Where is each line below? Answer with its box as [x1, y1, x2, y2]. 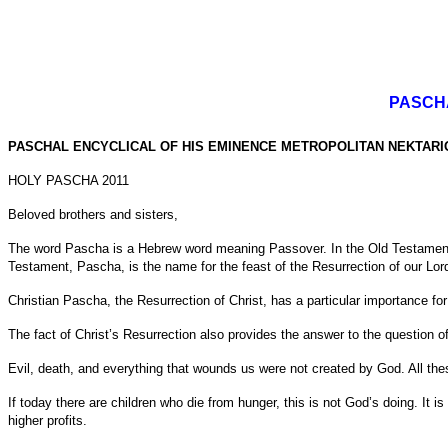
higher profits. [8, 413, 87, 429]
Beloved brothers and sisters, [8, 207, 178, 223]
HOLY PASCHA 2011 [8, 173, 129, 189]
